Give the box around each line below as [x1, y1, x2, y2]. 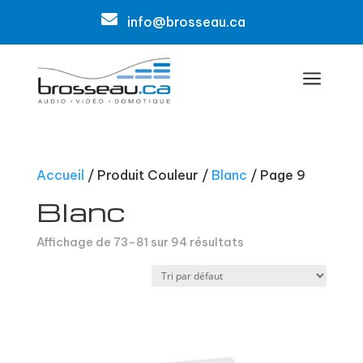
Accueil [36, 167, 84, 183]
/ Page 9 [246, 167, 305, 183]
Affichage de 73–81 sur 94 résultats [36, 235, 244, 250]
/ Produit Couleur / [83, 167, 211, 183]
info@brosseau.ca [126, 14, 246, 30]
